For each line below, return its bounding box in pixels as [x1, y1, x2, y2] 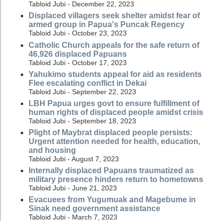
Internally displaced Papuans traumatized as [29, 166, 194, 175]
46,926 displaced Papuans [29, 49, 127, 58]
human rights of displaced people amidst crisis [29, 108, 203, 116]
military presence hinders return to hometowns [29, 175, 203, 184]
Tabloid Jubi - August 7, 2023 [29, 155, 119, 163]
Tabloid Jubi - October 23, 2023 [29, 29, 127, 37]
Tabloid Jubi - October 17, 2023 [29, 58, 127, 67]
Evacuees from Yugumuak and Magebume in [29, 195, 196, 204]
